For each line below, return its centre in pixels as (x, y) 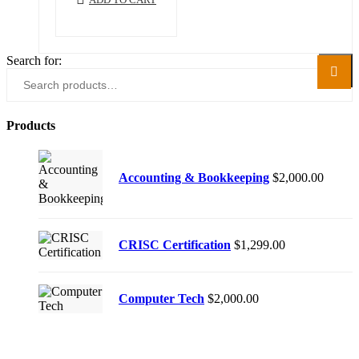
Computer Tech (161, 299)
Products (31, 126)
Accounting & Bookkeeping (194, 178)
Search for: (34, 60)
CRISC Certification (175, 245)
